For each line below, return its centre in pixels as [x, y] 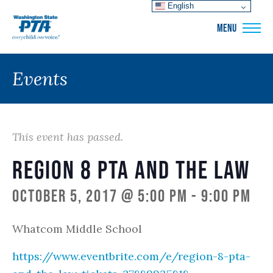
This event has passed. [68, 137]
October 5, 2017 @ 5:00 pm [100, 196]
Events [40, 79]
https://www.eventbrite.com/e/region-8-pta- [131, 256]
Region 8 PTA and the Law [131, 169]
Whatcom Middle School [77, 229]
